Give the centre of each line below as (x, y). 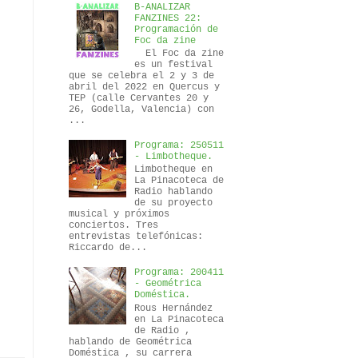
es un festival (173, 65)
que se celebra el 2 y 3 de (141, 76)
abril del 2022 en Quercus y (144, 88)
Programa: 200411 (179, 273)
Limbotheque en (173, 170)
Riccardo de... (108, 248)
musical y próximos (119, 215)
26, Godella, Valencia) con (141, 110)
